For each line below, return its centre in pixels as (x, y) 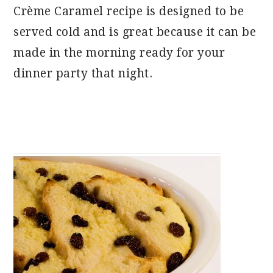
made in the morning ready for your (119, 53)
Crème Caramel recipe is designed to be (129, 11)
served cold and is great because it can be (135, 32)
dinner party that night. (83, 73)
